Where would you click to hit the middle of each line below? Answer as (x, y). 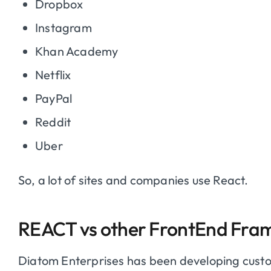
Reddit (53, 122)
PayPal (54, 98)
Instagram (64, 27)
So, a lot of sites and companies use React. (133, 180)
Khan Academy (77, 51)
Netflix (53, 74)
